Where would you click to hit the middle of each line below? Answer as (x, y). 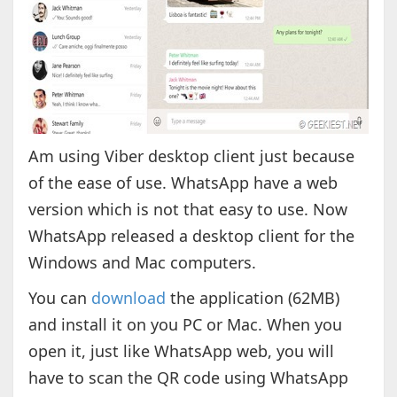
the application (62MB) (252, 298)
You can (59, 298)
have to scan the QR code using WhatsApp (188, 378)
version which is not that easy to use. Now (187, 210)
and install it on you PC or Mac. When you (185, 325)
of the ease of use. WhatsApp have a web (183, 183)
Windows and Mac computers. (142, 263)
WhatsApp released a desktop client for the (191, 236)
